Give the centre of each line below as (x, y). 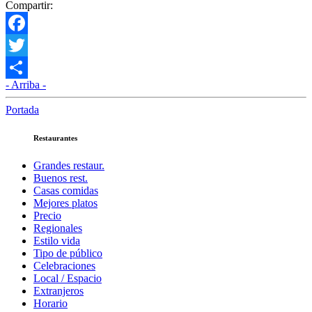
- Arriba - (26, 84)
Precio (47, 215)
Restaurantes (55, 138)
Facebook (27, 45)
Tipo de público (68, 253)
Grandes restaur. (69, 165)
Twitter (21, 67)
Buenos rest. (61, 178)
